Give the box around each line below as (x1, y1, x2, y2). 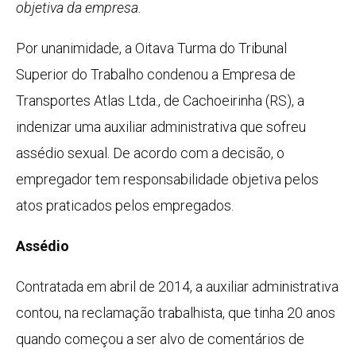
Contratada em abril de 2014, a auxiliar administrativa (16, 278, 339, 296)
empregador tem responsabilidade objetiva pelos (16, 171, 319, 188)
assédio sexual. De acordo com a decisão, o (16, 145, 284, 162)
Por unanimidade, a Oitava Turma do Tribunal (16, 40, 287, 57)
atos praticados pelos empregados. (16, 197, 234, 215)
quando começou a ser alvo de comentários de (16, 331, 304, 348)
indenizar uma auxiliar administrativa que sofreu (16, 118, 306, 136)
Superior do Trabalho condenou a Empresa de (16, 66, 296, 83)
